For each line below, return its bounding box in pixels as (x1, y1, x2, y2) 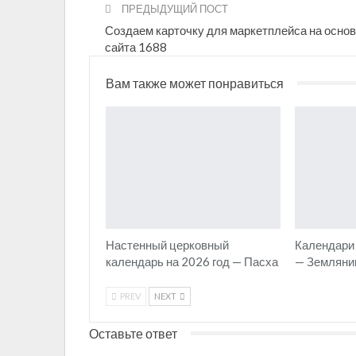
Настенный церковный (106, 237, 229, 252)
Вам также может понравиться (106, 75, 284, 91)
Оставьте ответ (89, 325, 177, 341)
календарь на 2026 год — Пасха (106, 253, 278, 269)
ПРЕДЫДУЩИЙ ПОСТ (119, 2, 228, 15)
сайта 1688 (105, 39, 167, 54)
